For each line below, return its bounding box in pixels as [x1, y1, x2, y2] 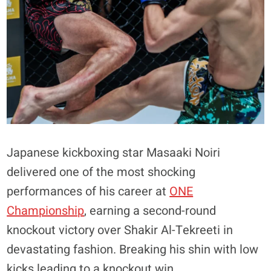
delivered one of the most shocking [7, 163, 196, 181]
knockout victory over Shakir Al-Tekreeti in [7, 221, 233, 239]
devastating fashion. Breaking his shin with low [7, 240, 259, 258]
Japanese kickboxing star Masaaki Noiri [7, 143, 221, 162]
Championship [7, 201, 85, 220]
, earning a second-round [84, 201, 217, 220]
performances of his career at [7, 182, 170, 200]
